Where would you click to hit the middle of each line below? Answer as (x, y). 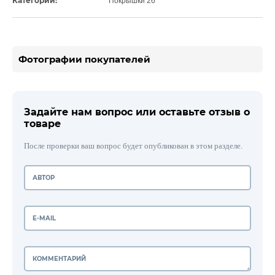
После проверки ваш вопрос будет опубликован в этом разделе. (133, 146)
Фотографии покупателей (84, 59)
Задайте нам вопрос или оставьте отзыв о (137, 112)
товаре (42, 124)
